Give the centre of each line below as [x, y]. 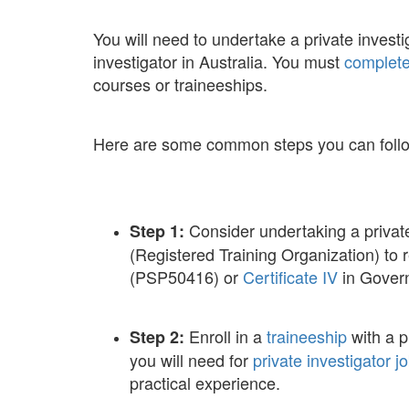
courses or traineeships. [180, 84]
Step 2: [157, 337]
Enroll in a [225, 336]
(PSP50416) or [186, 277]
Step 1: [157, 231]
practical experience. [205, 383]
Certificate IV [290, 277]
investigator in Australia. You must [219, 61]
